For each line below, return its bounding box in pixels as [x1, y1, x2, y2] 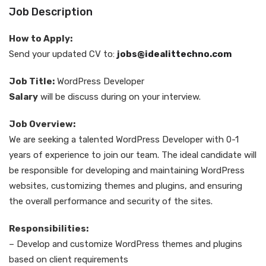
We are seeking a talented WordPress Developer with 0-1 [9, 134, 239, 145]
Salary [9, 91, 38, 102]
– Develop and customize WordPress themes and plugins [9, 239, 242, 249]
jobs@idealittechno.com [117, 49, 232, 59]
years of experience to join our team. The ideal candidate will [9, 150, 256, 160]
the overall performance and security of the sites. [9, 196, 213, 207]
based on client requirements [9, 254, 128, 265]
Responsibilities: [9, 223, 88, 234]
